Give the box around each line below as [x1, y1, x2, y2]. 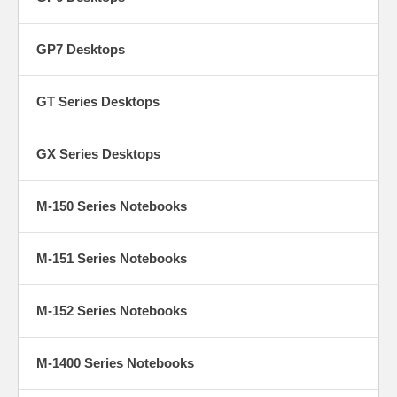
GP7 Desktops [36, 41, 125, 57]
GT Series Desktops [36, 93, 160, 109]
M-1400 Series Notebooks [36, 354, 194, 370]
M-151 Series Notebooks [36, 250, 187, 266]
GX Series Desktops [36, 145, 160, 161]
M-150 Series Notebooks [36, 198, 187, 214]
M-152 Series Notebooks [36, 302, 187, 318]
